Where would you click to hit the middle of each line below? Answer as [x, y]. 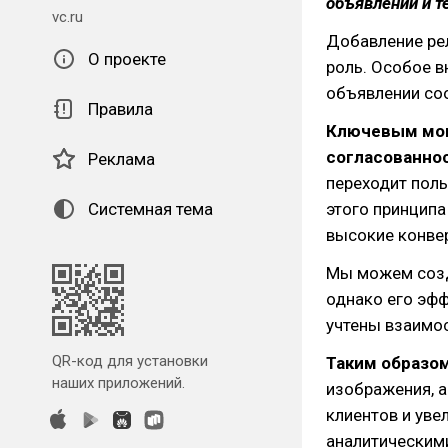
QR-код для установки [130, 361]
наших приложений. [118, 383]
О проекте [127, 59]
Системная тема [150, 209]
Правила [120, 109]
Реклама [121, 159]
